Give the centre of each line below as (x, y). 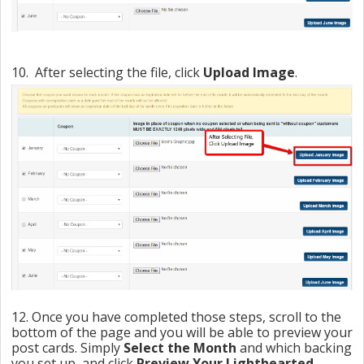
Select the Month (180, 347)
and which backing (294, 347)
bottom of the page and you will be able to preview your (182, 332)
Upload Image (249, 72)
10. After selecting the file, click (107, 72)
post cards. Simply (67, 347)
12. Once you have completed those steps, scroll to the (176, 316)
